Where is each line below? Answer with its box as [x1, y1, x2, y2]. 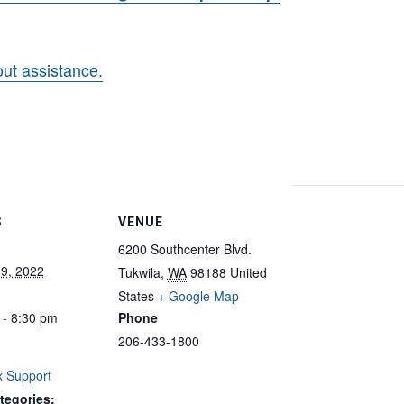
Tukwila [117, 263, 161, 281]
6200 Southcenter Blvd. [117, 240, 252, 258]
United [229, 263, 267, 281]
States [117, 287, 154, 305]
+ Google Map [157, 287, 239, 305]
